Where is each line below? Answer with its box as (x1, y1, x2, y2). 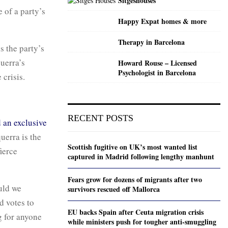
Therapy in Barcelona (118, 37, 185, 48)
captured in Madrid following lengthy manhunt (68, 151, 214, 162)
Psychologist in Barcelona (118, 67, 196, 78)
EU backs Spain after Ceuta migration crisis (68, 207, 204, 218)
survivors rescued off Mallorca (68, 184, 160, 195)
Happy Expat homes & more (118, 16, 207, 27)
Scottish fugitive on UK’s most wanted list (68, 141, 197, 153)
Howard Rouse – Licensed (118, 58, 197, 69)
